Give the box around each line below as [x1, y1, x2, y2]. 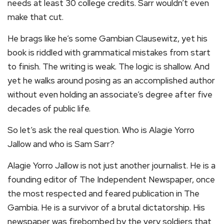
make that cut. [7, 11, 63, 22]
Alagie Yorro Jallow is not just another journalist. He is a [7, 160, 215, 171]
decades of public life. [7, 103, 90, 114]
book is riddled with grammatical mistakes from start [7, 47, 210, 58]
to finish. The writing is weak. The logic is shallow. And [7, 61, 209, 72]
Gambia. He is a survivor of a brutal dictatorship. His [7, 202, 205, 213]
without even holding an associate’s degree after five [7, 89, 212, 100]
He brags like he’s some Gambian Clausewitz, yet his [7, 33, 207, 44]
